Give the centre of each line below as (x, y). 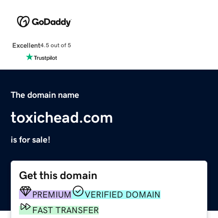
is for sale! (31, 139)
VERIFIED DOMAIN (123, 194)
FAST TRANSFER (66, 210)
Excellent (26, 45)
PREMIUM (52, 194)
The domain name (45, 95)
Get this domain (58, 175)
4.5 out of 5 (55, 45)
